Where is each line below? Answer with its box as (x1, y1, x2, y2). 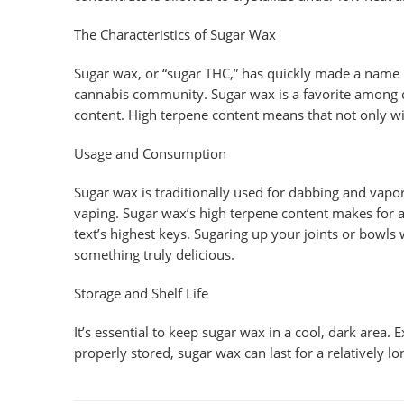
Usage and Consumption (74, 145, 226, 163)
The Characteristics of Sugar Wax (74, 26, 276, 44)
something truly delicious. (74, 246, 234, 264)
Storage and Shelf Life (74, 285, 208, 303)
